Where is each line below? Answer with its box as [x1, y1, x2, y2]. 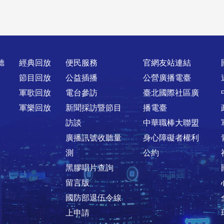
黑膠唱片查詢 [65, 163, 113, 172]
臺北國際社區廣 [143, 88, 199, 97]
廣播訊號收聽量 [65, 133, 121, 142]
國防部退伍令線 [65, 193, 121, 202]
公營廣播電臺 [143, 73, 191, 82]
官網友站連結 [143, 58, 191, 67]
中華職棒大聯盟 [143, 118, 199, 127]
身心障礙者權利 [143, 133, 199, 142]
